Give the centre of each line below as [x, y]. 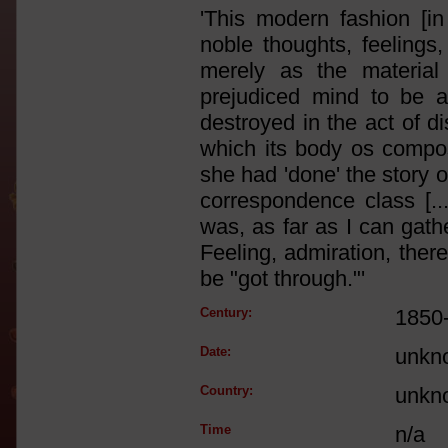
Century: [226, 312]
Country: [226, 390]
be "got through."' [282, 278]
